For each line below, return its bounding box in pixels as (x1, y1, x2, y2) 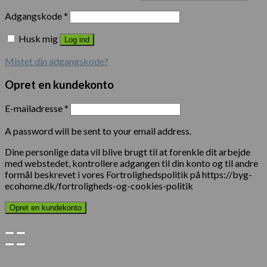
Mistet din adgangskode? (5, 55, 108, 67)
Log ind (64, 35, 89, 45)
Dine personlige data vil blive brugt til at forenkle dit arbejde (5, 145, 250, 157)
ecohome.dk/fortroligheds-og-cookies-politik (5, 179, 193, 191)
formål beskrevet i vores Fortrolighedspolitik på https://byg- (5, 168, 252, 180)
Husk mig (18, 33, 58, 45)
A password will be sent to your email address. (5, 125, 191, 136)
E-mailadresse (5, 102, 64, 114)
